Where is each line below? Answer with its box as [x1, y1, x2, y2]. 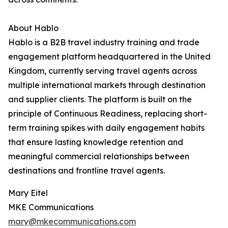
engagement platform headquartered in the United [8, 51, 211, 62]
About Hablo [8, 23, 59, 34]
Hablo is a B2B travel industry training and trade [8, 37, 199, 48]
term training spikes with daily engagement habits [8, 123, 205, 133]
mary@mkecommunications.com [8, 216, 136, 227]
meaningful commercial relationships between [8, 151, 189, 162]
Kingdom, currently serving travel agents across [8, 66, 197, 76]
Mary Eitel [8, 188, 48, 198]
